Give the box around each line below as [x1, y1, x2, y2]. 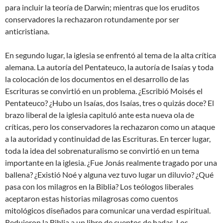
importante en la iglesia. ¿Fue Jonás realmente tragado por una [5, 158, 217, 168]
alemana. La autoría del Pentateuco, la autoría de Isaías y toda [5, 62, 214, 72]
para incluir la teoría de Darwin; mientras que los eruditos [5, 2, 200, 12]
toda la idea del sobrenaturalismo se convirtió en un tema [5, 146, 199, 156]
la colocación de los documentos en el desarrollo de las [5, 74, 189, 84]
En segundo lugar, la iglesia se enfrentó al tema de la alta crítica [5, 50, 216, 60]
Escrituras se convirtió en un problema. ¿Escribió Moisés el [5, 86, 203, 96]
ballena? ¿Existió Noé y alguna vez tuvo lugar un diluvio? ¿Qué [5, 170, 214, 180]
